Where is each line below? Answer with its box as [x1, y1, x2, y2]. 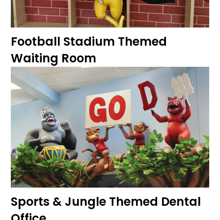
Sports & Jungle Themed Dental [11, 193, 201, 210]
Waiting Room [11, 50, 96, 66]
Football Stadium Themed [11, 33, 167, 50]
